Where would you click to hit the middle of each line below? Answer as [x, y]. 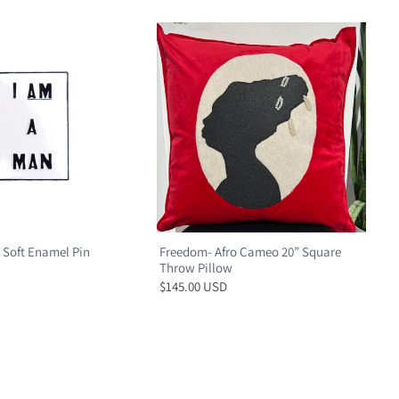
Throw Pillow [195, 267]
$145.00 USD [193, 286]
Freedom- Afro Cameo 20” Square [250, 251]
